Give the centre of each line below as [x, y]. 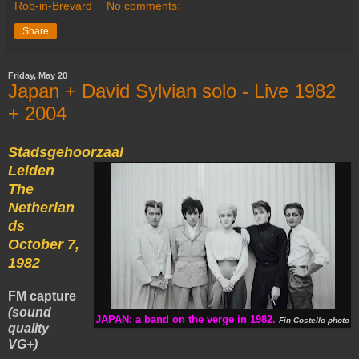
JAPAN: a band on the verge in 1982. [186, 320]
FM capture [42, 296]
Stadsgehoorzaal [66, 153]
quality [28, 329]
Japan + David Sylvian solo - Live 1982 [172, 91]
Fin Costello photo [314, 321]
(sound [30, 313]
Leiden [31, 171]
